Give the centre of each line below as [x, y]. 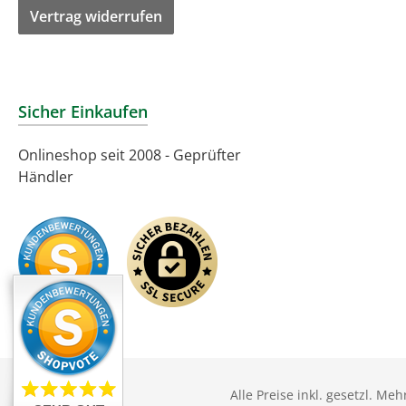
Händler [46, 177]
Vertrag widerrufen [96, 16]
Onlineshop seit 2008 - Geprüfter [130, 155]
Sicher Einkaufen [83, 111]
